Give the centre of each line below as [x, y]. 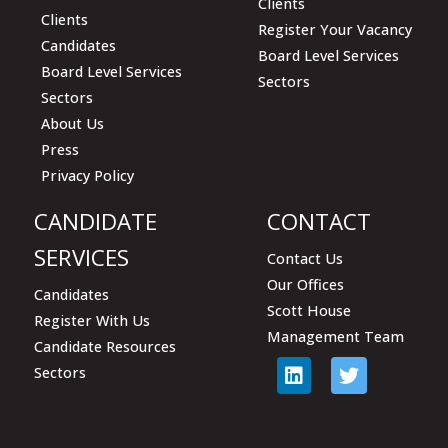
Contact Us [305, 258]
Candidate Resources [104, 346]
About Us [73, 123]
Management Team [336, 336]
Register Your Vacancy [334, 29]
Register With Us [91, 320]
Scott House [309, 310]
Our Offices [306, 284]
